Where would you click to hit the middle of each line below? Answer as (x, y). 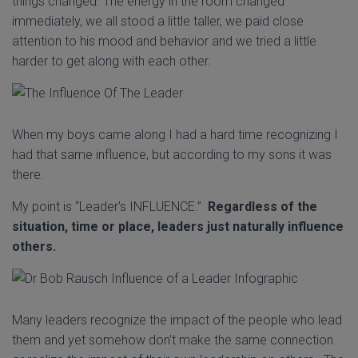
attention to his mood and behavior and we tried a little (164, 41)
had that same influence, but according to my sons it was (172, 155)
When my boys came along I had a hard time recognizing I (175, 135)
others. (34, 247)
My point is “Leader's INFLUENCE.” (110, 207)
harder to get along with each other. (111, 61)
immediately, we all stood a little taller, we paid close (158, 21)
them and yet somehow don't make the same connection (173, 340)
